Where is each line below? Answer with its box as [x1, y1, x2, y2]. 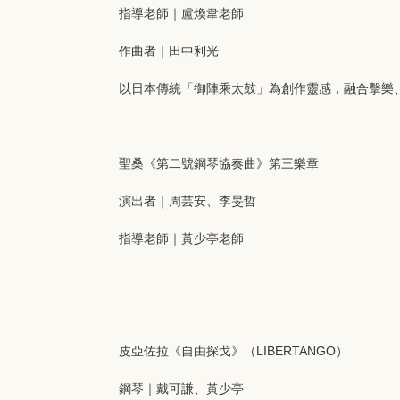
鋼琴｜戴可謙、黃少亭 [119, 381, 244, 396]
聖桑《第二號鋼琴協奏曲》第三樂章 [119, 156, 319, 171]
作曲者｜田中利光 [119, 44, 219, 58]
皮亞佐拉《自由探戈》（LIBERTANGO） [119, 344, 348, 358]
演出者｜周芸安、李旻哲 [119, 194, 256, 208]
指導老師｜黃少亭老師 [119, 231, 244, 246]
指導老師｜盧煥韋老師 [119, 6, 244, 21]
